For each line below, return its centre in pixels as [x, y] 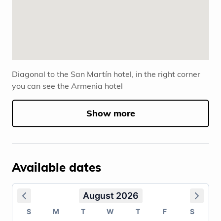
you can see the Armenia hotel [67, 86]
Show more [110, 113]
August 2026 [110, 195]
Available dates [56, 167]
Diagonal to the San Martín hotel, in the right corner [106, 74]
